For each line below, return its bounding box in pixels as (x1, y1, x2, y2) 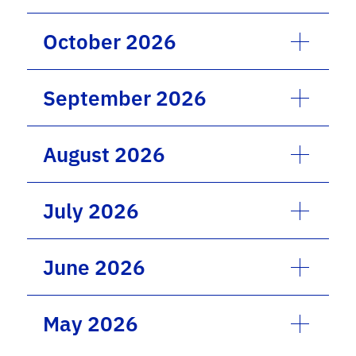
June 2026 (43, 253, 146, 281)
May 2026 (43, 310, 139, 337)
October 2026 (43, 28, 177, 55)
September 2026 (43, 84, 207, 111)
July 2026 (43, 197, 140, 224)
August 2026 (43, 141, 166, 168)
